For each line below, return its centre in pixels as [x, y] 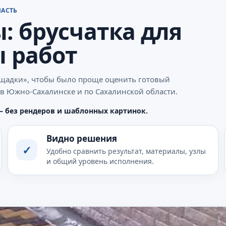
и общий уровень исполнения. [100, 161]
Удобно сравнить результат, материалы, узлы [126, 151]
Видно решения [81, 138]
